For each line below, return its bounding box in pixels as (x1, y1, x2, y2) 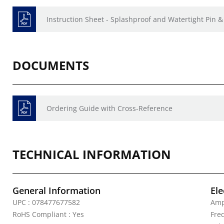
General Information (12, 184, 100, 196)
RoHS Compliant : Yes (12, 209, 84, 219)
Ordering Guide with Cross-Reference (46, 103, 172, 113)
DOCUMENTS (12, 57, 89, 73)
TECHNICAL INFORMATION (12, 146, 171, 162)
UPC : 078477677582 (12, 197, 80, 207)
